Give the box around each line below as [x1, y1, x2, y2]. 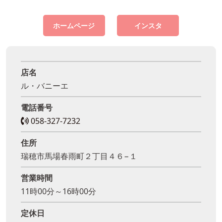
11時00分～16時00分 [21, 185, 96, 197]
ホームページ [53, 20, 95, 30]
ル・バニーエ [21, 80, 68, 91]
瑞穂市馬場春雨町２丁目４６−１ [21, 150, 137, 162]
